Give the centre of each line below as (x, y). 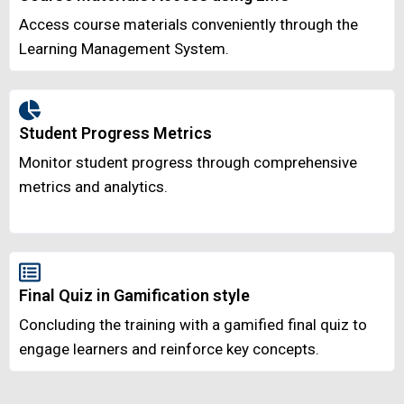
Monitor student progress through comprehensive (188, 163)
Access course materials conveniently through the (188, 25)
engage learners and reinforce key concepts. (169, 349)
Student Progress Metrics (115, 133)
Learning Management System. (124, 49)
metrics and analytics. (93, 187)
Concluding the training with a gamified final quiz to (193, 325)
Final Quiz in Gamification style (134, 296)
